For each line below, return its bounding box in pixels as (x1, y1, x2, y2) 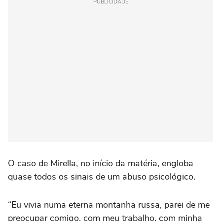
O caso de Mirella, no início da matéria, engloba (8, 157, 193, 170)
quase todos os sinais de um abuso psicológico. (8, 171, 195, 183)
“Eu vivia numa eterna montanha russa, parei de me (8, 199, 210, 211)
